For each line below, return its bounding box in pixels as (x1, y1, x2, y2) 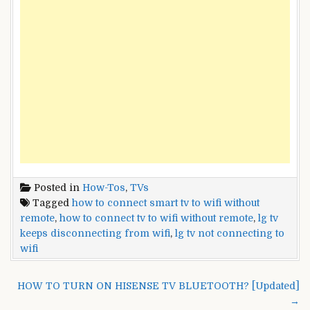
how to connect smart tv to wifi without (72, 197, 259, 208)
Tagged (30, 197, 72, 208)
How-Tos (82, 181, 125, 193)
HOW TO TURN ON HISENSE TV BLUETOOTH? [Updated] (17, 280, 300, 291)
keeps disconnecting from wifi (20, 227, 170, 239)
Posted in (31, 181, 82, 193)
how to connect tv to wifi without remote (60, 212, 253, 224)
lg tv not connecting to (175, 227, 284, 239)
